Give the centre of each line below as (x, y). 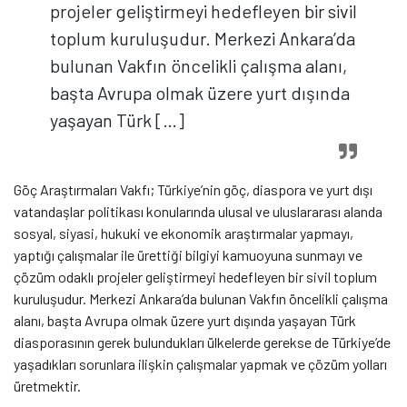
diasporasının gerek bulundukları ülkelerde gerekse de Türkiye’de (202, 342)
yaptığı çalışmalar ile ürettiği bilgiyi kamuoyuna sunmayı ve (188, 255)
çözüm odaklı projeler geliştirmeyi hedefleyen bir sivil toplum (195, 277)
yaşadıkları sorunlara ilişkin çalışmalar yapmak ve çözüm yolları (200, 364)
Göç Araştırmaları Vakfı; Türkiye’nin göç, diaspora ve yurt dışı (193, 190)
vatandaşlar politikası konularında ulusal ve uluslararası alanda (198, 212)
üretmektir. (47, 386)
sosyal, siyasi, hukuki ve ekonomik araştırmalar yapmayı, (184, 233)
